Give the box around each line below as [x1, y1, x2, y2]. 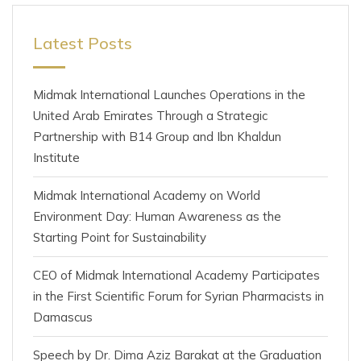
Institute [33, 149, 80, 165]
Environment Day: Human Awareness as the [33, 208, 281, 224]
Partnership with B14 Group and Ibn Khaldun [33, 128, 281, 144]
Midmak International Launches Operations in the [33, 86, 305, 102]
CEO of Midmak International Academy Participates [33, 267, 320, 283]
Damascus [33, 309, 93, 325]
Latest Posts [33, 32, 132, 53]
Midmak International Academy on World [33, 187, 260, 203]
